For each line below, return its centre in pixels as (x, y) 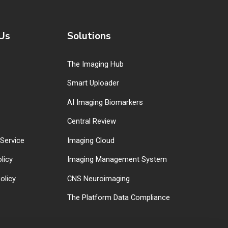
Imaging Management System (117, 160)
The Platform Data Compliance (119, 198)
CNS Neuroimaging (98, 178)
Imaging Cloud (91, 140)
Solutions (89, 36)
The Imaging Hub (95, 64)
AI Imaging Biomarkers (105, 102)
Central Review (92, 121)
